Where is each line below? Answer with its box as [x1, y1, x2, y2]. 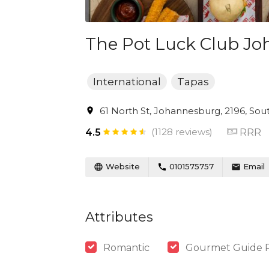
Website [103, 162, 140, 171]
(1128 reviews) [151, 126, 213, 138]
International [93, 76, 161, 88]
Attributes [85, 208, 153, 225]
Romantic [103, 241, 150, 253]
